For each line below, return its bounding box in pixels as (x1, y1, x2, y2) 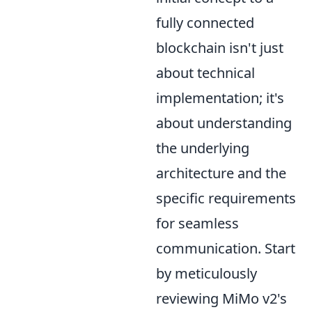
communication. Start (156, 238, 295, 258)
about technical (156, 63, 255, 82)
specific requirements (156, 188, 296, 208)
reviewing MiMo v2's (156, 288, 287, 308)
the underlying (156, 138, 249, 157)
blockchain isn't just (156, 38, 283, 57)
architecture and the (156, 163, 286, 182)
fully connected (156, 13, 254, 32)
